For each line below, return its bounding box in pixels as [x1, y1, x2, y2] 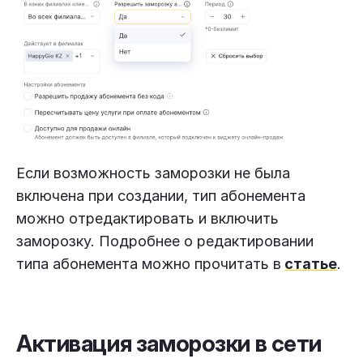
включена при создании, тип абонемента [16, 186, 305, 204]
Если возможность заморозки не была [16, 164, 290, 181]
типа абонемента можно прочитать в [16, 254, 281, 272]
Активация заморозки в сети [16, 329, 322, 357]
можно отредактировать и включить [16, 209, 279, 227]
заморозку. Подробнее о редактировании [16, 232, 314, 250]
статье [284, 254, 337, 272]
